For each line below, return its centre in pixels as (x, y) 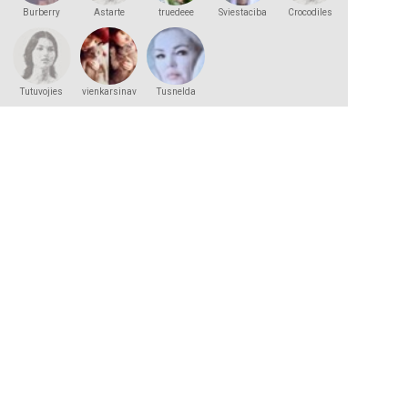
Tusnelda (176, 92)
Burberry (42, 12)
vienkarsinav (109, 92)
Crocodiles (310, 12)
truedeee (176, 12)
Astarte (109, 12)
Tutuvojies (42, 92)
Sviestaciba (243, 12)
